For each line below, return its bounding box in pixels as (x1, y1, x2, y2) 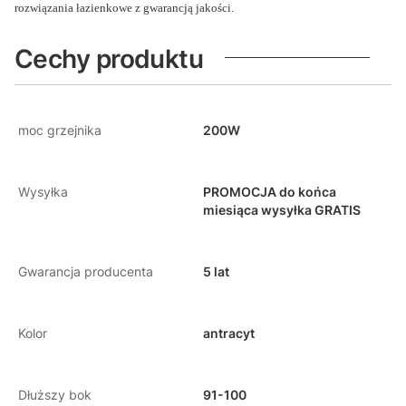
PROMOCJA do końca (203, 183, 336, 199)
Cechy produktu (14, 43, 204, 74)
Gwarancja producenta (18, 263, 153, 279)
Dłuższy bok (18, 386, 92, 402)
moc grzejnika (18, 121, 101, 138)
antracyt (203, 324, 255, 341)
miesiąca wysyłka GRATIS (203, 201, 361, 217)
